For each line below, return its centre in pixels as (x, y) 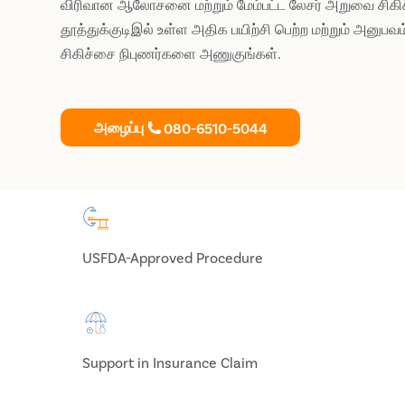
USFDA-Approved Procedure (173, 257)
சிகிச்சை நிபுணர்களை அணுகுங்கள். (171, 53)
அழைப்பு (118, 127)
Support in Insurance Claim (170, 362)
